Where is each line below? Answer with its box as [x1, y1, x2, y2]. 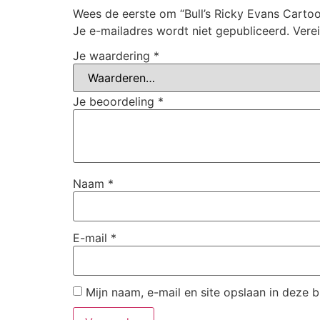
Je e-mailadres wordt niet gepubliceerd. [73, 23, 289, 38]
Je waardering [73, 49, 154, 64]
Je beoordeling [73, 94, 158, 109]
